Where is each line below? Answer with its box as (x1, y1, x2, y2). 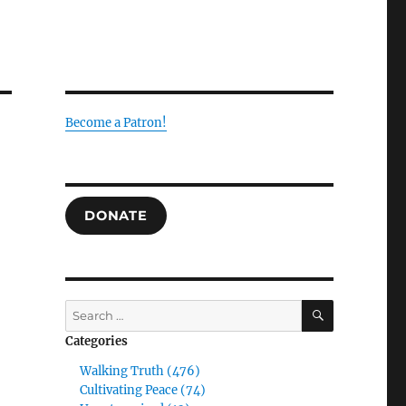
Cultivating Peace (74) (80, 382, 207, 398)
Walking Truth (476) (80, 362, 201, 379)
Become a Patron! (64, 115, 167, 130)
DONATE (84, 208, 148, 224)
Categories (64, 333, 128, 349)
